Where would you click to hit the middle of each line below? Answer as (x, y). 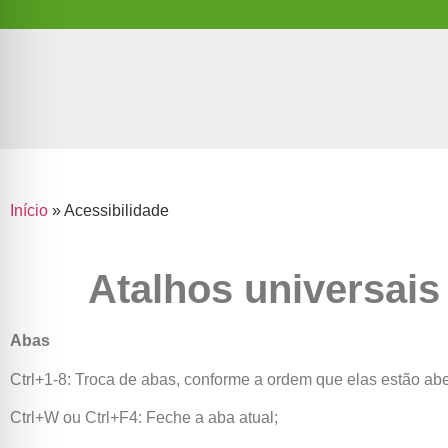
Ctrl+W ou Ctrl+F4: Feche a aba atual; (144, 418)
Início (29, 210)
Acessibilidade (116, 210)
